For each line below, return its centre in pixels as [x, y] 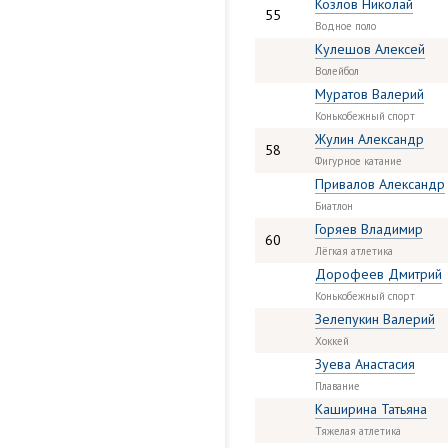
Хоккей [332, 341]
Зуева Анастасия [365, 364]
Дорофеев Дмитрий [378, 274]
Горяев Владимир [369, 229]
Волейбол [337, 71]
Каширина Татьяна [371, 409]
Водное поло [345, 26]
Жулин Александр [369, 139]
